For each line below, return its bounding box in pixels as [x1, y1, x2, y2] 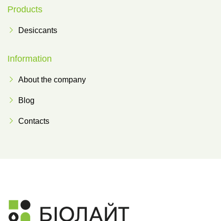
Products [7, 4, 42, 14]
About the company [18, 75, 86, 84]
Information [7, 54, 52, 64]
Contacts [18, 117, 49, 125]
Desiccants [18, 26, 57, 35]
